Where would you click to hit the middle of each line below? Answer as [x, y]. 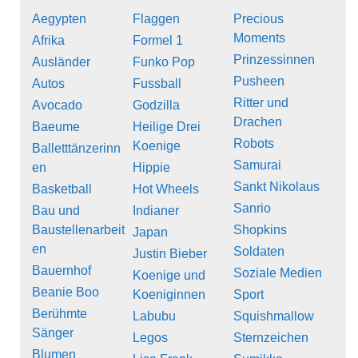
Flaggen [156, 18]
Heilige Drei [167, 126]
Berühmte [60, 313]
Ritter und [261, 102]
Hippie [151, 167]
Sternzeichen [271, 337]
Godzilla [156, 105]
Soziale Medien [278, 272]
